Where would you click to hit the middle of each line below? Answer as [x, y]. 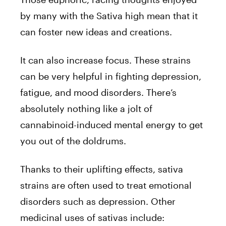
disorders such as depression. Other [98, 202]
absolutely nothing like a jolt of [86, 109]
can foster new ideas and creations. [96, 32]
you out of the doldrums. [73, 141]
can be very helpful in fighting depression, [111, 76]
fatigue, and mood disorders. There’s [98, 93]
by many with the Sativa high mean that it [109, 16]
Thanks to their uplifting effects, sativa [102, 169]
